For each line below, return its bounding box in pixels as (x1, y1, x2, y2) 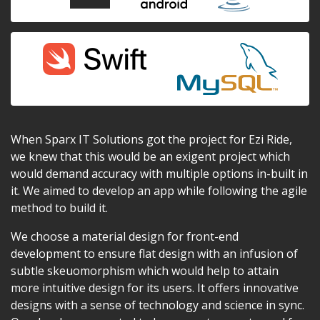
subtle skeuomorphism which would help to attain (11, 263, 279, 279)
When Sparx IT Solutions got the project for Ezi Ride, (11, 131, 292, 148)
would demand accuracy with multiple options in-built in (11, 166, 308, 182)
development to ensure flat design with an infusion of (11, 246, 298, 262)
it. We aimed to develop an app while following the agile (11, 183, 307, 199)
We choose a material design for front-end (11, 229, 239, 245)
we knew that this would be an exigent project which (11, 149, 290, 165)
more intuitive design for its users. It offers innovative (11, 280, 299, 296)
